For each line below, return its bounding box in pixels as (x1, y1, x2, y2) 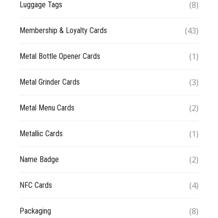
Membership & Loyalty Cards (19, 25, 107, 35)
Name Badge (19, 154, 59, 164)
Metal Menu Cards (19, 103, 74, 112)
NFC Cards (19, 180, 52, 190)
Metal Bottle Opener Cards (19, 51, 100, 61)
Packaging (19, 206, 51, 216)
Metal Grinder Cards (19, 77, 80, 87)
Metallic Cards (19, 128, 63, 138)
